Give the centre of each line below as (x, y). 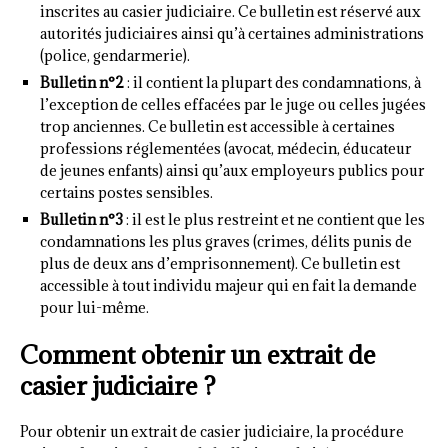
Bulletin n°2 (82, 82)
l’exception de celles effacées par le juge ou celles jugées (233, 104)
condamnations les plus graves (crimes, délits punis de (226, 241)
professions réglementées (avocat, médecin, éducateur (226, 148)
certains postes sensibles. (126, 192)
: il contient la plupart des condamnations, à (272, 82)
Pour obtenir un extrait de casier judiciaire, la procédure (212, 431)
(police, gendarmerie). (115, 55)
